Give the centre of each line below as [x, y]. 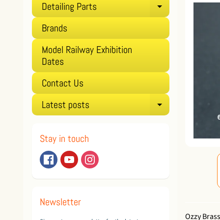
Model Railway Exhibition [87, 50]
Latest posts [66, 105]
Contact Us [63, 83]
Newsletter [60, 202]
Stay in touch [64, 139]
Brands [55, 28]
